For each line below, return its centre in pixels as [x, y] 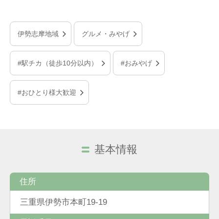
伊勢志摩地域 [38, 34]
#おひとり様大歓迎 [47, 93]
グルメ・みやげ [106, 34]
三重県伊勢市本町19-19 [64, 202]
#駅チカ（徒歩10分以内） [58, 63]
